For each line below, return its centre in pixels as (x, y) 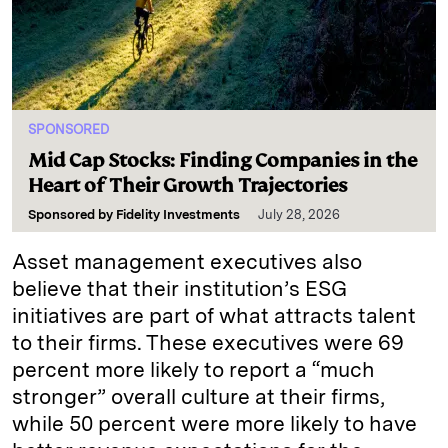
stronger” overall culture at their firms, (198, 396)
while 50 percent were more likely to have (214, 423)
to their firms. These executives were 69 (208, 342)
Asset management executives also (187, 261)
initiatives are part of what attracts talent (214, 315)
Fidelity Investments (178, 214)
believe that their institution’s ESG (179, 288)
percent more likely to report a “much (193, 369)
